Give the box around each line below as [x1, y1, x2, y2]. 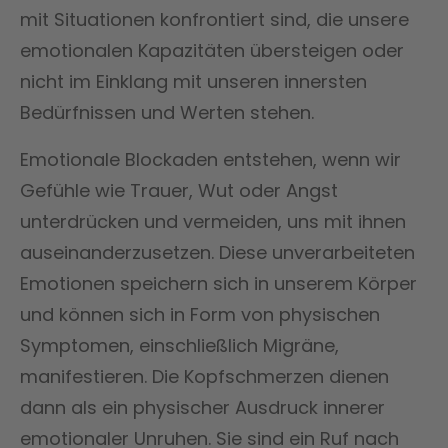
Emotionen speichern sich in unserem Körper [20, 270, 417, 296]
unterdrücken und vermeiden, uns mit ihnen [20, 208, 406, 234]
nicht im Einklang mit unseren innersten [20, 68, 367, 94]
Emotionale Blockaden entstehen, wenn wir [20, 146, 401, 172]
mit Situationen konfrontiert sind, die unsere [20, 6, 409, 32]
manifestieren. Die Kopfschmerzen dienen [20, 363, 389, 389]
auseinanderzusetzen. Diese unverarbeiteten [20, 239, 415, 265]
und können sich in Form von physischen [20, 301, 380, 327]
